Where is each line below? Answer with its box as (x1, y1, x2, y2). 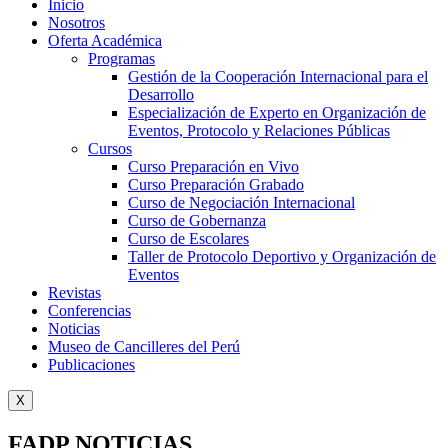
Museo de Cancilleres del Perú (48, 338, 240, 355)
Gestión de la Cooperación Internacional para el (128, 68, 428, 85)
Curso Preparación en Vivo (128, 158, 299, 175)
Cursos (88, 140, 132, 157)
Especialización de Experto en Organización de (128, 104, 426, 121)
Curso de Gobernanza (128, 212, 266, 229)
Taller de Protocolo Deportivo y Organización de (128, 248, 436, 265)
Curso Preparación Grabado (128, 176, 304, 193)
